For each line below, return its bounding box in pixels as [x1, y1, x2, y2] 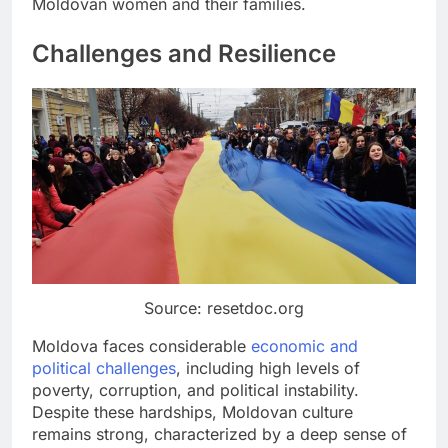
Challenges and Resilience [32, 39, 336, 69]
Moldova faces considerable [32, 336, 251, 356]
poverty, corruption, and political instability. [32, 380, 359, 400]
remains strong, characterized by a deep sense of [32, 424, 407, 444]
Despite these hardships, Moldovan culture [32, 402, 353, 422]
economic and [251, 336, 358, 356]
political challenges [32, 358, 176, 378]
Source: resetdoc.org [144, 298, 304, 318]
